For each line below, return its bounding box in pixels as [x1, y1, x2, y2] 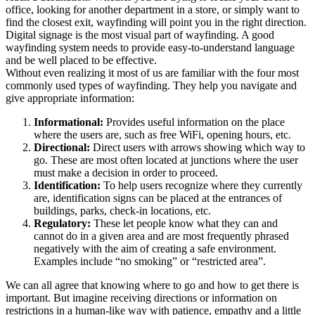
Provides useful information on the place [103, 115, 285, 128]
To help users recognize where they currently [101, 179, 302, 191]
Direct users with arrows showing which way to [93, 141, 305, 153]
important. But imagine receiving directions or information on [6, 291, 277, 304]
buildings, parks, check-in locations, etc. [34, 204, 211, 217]
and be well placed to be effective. [6, 53, 157, 66]
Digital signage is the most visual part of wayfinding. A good [6, 28, 274, 41]
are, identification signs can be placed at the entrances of [34, 191, 282, 204]
